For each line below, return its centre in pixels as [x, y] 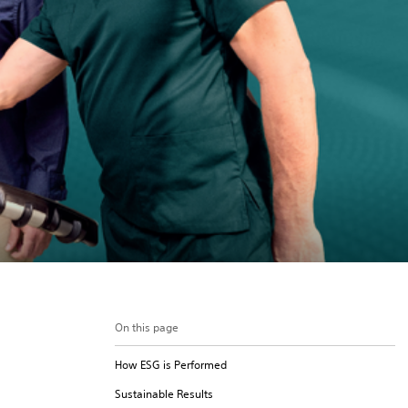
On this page [147, 327]
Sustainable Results [164, 394]
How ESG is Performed [171, 365]
